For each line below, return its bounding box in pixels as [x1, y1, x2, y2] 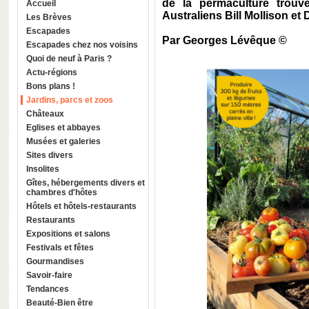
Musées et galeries [26, 137, 101, 146]
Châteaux [26, 109, 64, 119]
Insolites [26, 164, 59, 174]
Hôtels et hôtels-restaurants [26, 201, 137, 211]
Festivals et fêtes [26, 243, 94, 252]
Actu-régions [26, 68, 77, 77]
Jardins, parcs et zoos [26, 95, 113, 105]
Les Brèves [26, 12, 72, 22]
